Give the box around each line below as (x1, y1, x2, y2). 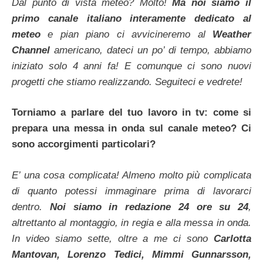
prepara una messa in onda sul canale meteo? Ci (12, 123, 251, 134)
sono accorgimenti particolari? (12, 139, 156, 150)
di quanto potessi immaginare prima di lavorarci (12, 185, 251, 197)
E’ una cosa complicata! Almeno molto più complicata (12, 169, 251, 181)
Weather (213, 28, 251, 40)
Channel (12, 44, 50, 56)
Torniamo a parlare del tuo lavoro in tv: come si (12, 107, 251, 119)
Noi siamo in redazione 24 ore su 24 (49, 201, 248, 213)
